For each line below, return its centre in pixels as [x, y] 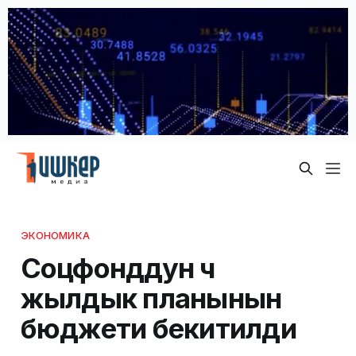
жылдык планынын [151, 298]
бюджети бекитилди [158, 328]
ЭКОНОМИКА [55, 235]
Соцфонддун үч [117, 267]
